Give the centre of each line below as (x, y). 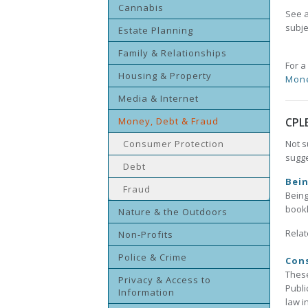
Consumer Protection (174, 144)
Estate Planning (156, 30)
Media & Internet (158, 98)
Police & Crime (153, 257)
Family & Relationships (173, 53)
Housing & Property (165, 76)
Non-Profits (146, 234)
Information (146, 292)
